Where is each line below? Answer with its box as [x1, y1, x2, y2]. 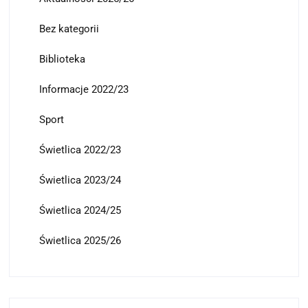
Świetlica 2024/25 [38, 203, 121, 217]
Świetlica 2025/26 [38, 234, 121, 247]
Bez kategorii [38, 22, 99, 35]
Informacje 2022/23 [38, 82, 129, 96]
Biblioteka [38, 52, 85, 65]
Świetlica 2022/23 [38, 143, 121, 156]
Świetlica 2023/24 [38, 173, 121, 186]
